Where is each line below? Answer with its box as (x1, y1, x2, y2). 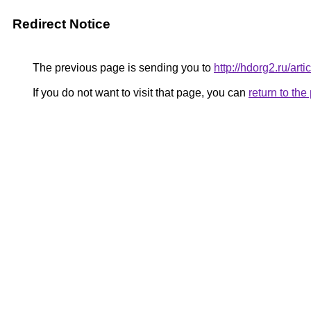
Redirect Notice (12, 17, 110, 31)
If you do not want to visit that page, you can (30, 87, 249, 99)
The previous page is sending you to (30, 62, 214, 74)
